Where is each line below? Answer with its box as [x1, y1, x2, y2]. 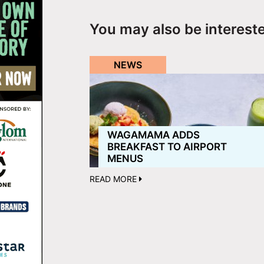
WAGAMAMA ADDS [107, 129, 200, 141]
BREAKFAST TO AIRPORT [107, 141, 227, 153]
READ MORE [90, 174, 139, 184]
